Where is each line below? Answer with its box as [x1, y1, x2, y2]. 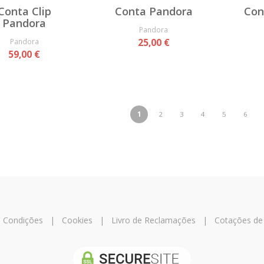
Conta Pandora [114, 4, 193, 19]
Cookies [61, 214, 93, 226]
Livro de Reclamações [111, 214, 196, 226]
